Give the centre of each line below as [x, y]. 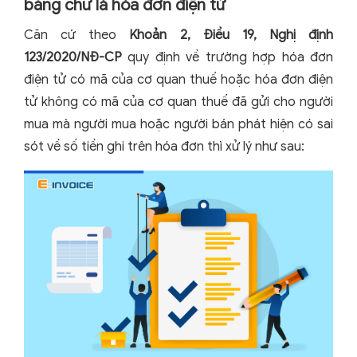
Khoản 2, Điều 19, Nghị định [231, 35]
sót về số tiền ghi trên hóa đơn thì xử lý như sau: [164, 147]
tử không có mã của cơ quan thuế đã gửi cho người [178, 102]
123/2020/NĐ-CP [73, 58]
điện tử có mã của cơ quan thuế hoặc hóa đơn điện [178, 80]
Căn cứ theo [77, 35]
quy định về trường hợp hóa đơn [228, 58]
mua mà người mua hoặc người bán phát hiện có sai [178, 125]
